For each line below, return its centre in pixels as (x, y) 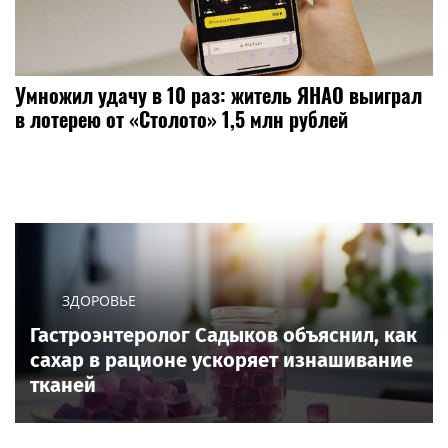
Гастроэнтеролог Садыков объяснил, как (223, 334)
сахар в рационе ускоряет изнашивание (221, 359)
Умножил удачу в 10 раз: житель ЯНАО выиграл (218, 94)
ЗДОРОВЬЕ (99, 300)
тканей (63, 384)
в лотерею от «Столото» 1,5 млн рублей (181, 118)
